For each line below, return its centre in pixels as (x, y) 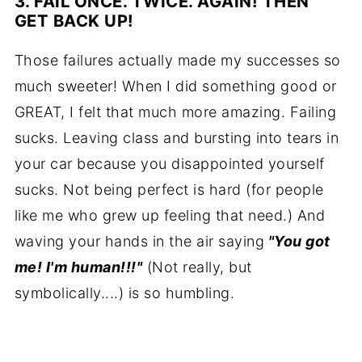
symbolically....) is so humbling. (124, 293)
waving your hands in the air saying (139, 241)
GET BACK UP (71, 20)
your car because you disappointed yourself (169, 163)
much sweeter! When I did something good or (175, 86)
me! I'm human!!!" (78, 267)
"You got (299, 241)
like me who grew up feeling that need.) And (170, 215)
